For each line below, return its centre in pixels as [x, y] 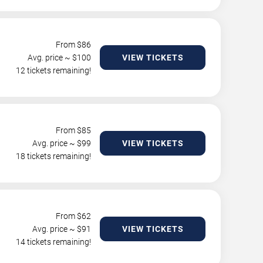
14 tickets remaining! [53, 242]
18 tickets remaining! [53, 156]
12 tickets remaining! [53, 70]
